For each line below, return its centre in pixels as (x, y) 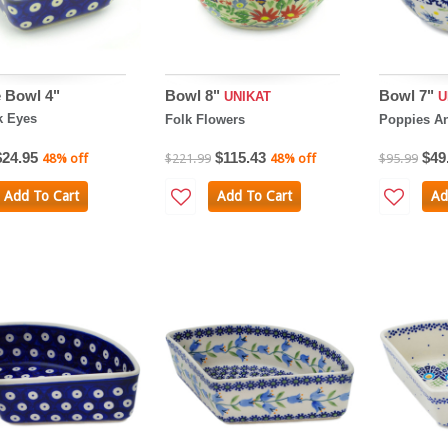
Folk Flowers (204, 120)
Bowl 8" (194, 96)
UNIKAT (247, 97)
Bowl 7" (408, 96)
